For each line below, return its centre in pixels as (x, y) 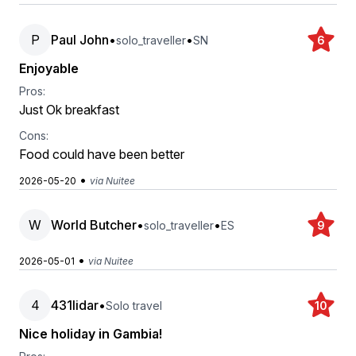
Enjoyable (49, 68)
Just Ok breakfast (69, 110)
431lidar (75, 305)
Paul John (80, 40)
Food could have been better (102, 154)
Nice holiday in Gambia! (91, 334)
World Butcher (94, 225)
